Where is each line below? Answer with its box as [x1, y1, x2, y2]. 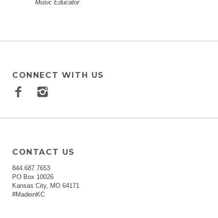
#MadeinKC [12, 191, 45, 199]
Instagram [51, 85, 106, 98]
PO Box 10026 [12, 173, 54, 181]
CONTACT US [12, 147, 75, 157]
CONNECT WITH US [12, 71, 104, 80]
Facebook [27, 85, 81, 98]
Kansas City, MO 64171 [12, 182, 79, 190]
